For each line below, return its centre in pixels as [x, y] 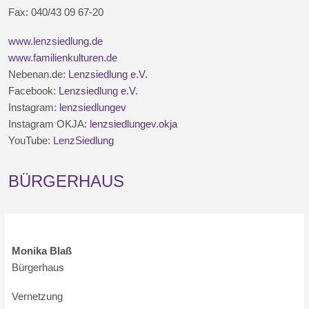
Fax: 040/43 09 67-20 [56, 12]
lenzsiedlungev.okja [134, 124]
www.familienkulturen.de [63, 58]
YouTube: [31, 140]
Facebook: [34, 91]
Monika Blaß [42, 251]
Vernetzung [38, 296]
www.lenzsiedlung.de [56, 41]
